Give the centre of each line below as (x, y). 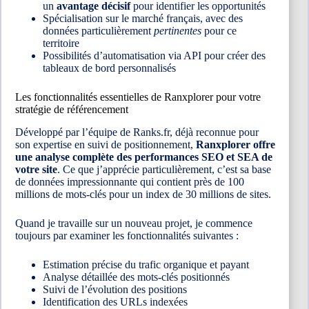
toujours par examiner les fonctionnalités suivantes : (127, 235)
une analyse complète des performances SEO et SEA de (144, 157)
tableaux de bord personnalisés (109, 68)
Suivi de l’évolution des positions (115, 289)
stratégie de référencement (72, 110)
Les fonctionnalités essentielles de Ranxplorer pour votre (138, 97)
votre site (36, 169)
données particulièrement (98, 31)
